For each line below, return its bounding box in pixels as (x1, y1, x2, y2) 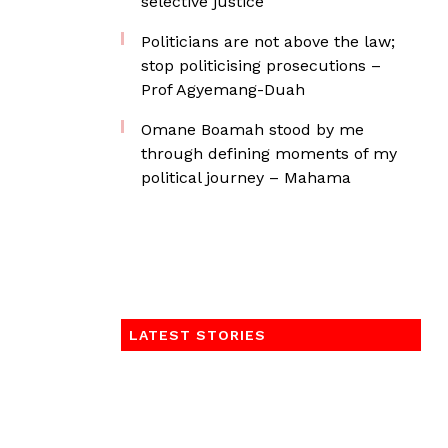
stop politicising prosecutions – (141, 56, 381, 75)
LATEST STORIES (129, 327, 266, 343)
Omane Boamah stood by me (141, 120, 364, 139)
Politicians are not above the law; (141, 32, 395, 51)
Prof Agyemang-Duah (141, 80, 305, 99)
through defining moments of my (141, 144, 397, 163)
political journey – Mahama (141, 168, 351, 187)
